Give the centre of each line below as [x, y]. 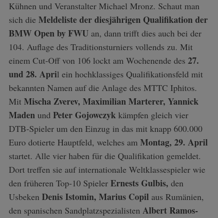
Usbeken [25, 196]
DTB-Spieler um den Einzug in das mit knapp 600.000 [105, 128]
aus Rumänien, [176, 196]
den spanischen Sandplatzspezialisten [75, 210]
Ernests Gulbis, [139, 183]
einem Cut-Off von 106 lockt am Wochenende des [98, 60]
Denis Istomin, [69, 196]
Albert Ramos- [170, 210]
